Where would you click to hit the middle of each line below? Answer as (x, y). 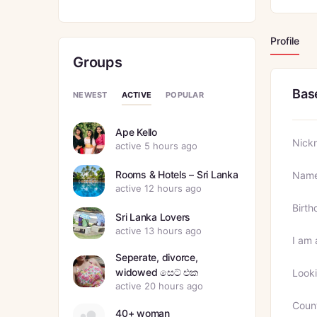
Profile (285, 41)
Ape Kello (136, 132)
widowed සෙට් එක (157, 272)
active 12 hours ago (158, 188)
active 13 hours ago (158, 230)
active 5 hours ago (156, 145)
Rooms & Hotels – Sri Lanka (177, 174)
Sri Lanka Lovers (153, 217)
